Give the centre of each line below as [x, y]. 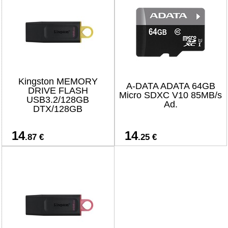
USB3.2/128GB [58, 100]
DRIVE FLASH [58, 91]
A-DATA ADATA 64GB [170, 86]
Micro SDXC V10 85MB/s [170, 95]
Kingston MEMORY [58, 81]
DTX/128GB [58, 109]
